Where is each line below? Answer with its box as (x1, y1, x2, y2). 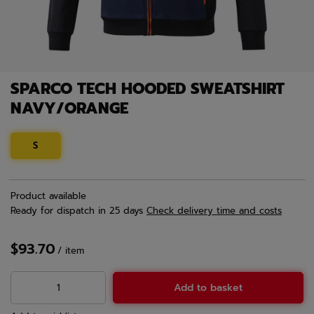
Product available (11, 189, 86, 203)
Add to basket (174, 280, 243, 296)
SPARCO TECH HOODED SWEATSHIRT (11, 77, 285, 101)
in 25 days (95, 204, 146, 218)
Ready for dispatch (11, 204, 95, 218)
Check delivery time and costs (146, 204, 282, 218)
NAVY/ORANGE (11, 97, 128, 121)
